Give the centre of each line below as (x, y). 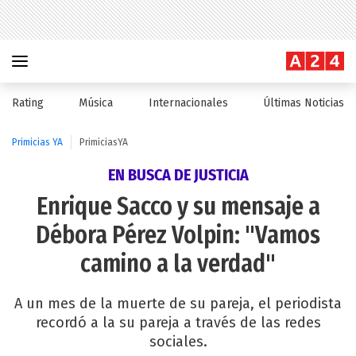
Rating (28, 103)
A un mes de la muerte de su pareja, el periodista (178, 304)
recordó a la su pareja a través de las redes (178, 323)
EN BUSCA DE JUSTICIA (178, 175)
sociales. (178, 342)
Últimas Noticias (303, 103)
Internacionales (188, 103)
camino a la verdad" (178, 264)
